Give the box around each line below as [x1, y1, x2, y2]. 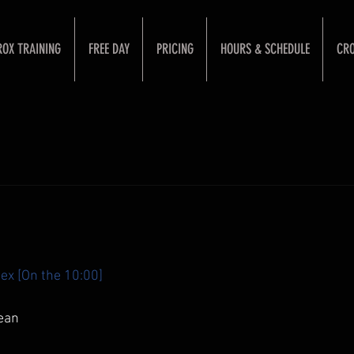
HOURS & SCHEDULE [220, 40, 310, 58]
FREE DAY [88, 40, 130, 58]
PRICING [156, 40, 194, 58]
